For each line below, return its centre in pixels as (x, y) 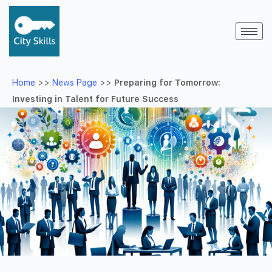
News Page (75, 82)
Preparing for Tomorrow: (167, 82)
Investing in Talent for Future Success (95, 99)
